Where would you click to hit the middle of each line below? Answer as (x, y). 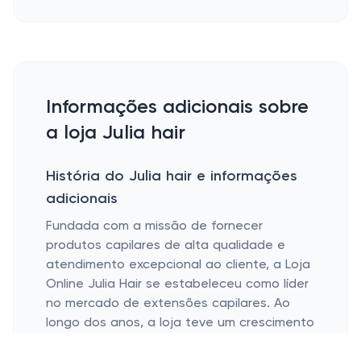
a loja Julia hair (116, 133)
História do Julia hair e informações (172, 176)
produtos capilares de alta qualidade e (166, 246)
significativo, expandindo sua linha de (159, 342)
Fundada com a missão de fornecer (154, 226)
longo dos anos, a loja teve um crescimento (180, 323)
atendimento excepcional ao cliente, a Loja (178, 265)
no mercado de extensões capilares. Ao (168, 304)
